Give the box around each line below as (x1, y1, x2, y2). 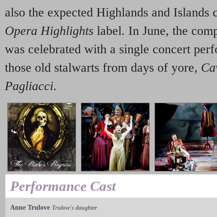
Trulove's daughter (52, 204, 97, 211)
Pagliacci (5, 78, 53, 93)
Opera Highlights (5, 23, 93, 38)
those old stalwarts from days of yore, (5, 60, 201, 75)
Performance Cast (10, 178, 116, 194)
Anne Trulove (10, 203, 50, 211)
